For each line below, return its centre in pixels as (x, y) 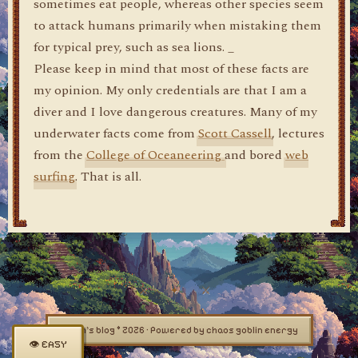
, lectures (298, 133)
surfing (54, 177)
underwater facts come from (116, 133)
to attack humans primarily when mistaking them (177, 26)
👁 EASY (48, 344)
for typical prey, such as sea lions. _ (134, 47)
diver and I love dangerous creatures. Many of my (175, 112)
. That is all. (108, 177)
